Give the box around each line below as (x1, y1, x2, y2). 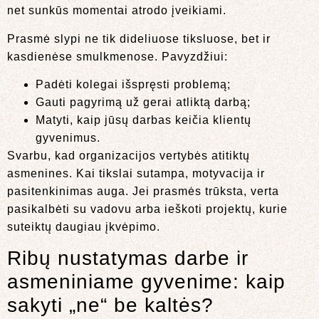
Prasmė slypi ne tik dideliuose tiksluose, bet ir (7, 32, 271, 45)
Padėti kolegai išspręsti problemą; (36, 78, 231, 91)
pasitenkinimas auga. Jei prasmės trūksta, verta (7, 185, 279, 198)
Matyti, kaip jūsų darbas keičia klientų (36, 114, 251, 127)
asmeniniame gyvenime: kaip (7, 270, 286, 293)
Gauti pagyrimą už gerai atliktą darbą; (36, 96, 251, 109)
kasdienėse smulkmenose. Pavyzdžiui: (7, 50, 228, 63)
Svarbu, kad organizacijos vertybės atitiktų (7, 150, 250, 162)
